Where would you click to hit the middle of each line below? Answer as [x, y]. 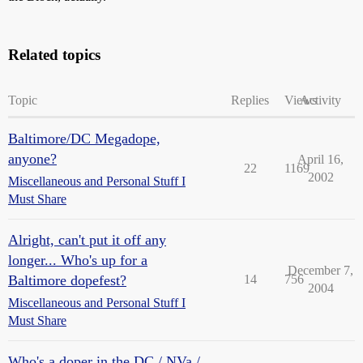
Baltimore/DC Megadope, [84, 139]
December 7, [320, 270]
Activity [320, 100]
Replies [250, 100]
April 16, [320, 159]
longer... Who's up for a [78, 260]
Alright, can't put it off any [87, 240]
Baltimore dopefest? [67, 280]
